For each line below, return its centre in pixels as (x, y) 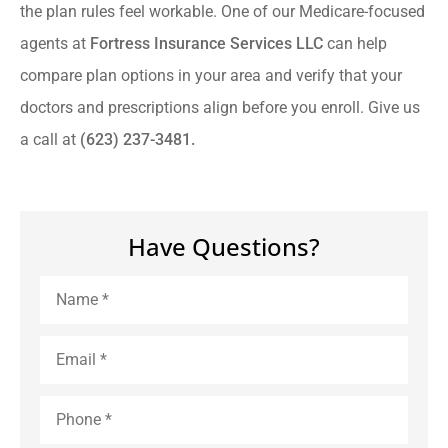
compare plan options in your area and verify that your (211, 76)
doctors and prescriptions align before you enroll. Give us (220, 108)
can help (357, 44)
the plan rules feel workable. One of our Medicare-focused (222, 12)
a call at (50, 140)
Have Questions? (224, 246)
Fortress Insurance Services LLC (208, 44)
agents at (55, 44)
